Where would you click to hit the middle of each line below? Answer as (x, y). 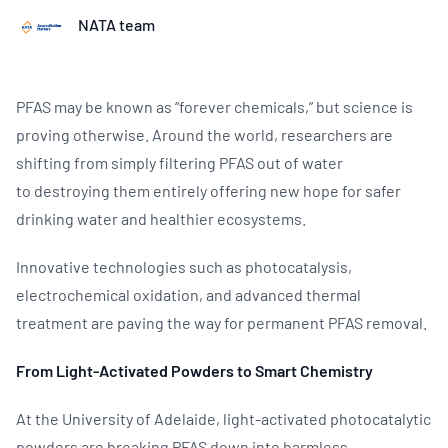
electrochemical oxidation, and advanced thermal (188, 294)
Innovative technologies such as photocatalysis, (184, 266)
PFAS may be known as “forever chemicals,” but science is (214, 106)
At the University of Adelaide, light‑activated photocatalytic (223, 418)
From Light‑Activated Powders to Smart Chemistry (194, 370)
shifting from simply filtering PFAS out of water (179, 162)
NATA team (116, 25)
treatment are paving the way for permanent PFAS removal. (223, 322)
